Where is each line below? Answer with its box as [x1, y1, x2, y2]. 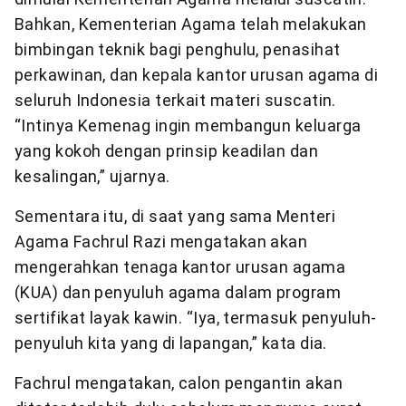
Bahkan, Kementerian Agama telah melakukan [14, 14, 367, 34]
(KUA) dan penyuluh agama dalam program [14, 283, 342, 303]
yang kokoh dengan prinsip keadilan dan [14, 141, 319, 161]
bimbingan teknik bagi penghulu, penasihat [14, 40, 341, 60]
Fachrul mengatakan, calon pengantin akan [14, 373, 343, 393]
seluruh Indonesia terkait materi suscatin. [14, 91, 336, 111]
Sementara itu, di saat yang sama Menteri [14, 207, 336, 227]
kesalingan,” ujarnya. [14, 167, 170, 187]
